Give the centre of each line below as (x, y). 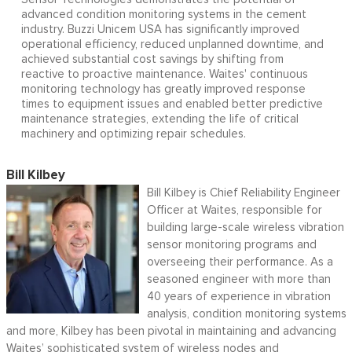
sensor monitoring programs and (231, 244)
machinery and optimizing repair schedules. (133, 134)
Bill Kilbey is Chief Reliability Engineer (243, 192)
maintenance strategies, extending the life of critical (159, 119)
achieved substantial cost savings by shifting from (152, 59)
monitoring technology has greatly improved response (163, 89)
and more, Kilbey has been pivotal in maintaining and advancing (171, 331)
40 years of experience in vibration (238, 296)
